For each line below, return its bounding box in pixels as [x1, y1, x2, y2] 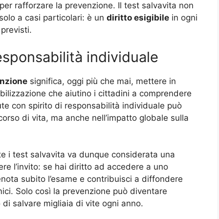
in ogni [169, 13, 197, 23]
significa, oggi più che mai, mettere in [27, 76, 176, 86]
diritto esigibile [107, 13, 169, 23]
